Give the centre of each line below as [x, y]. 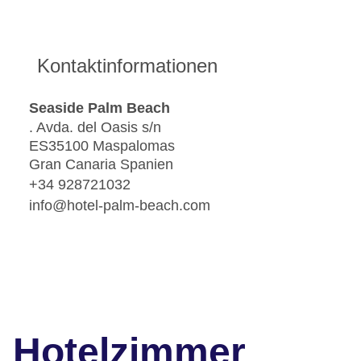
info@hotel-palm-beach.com [120, 205]
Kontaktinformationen [127, 66]
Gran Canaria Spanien [101, 165]
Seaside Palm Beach [100, 108]
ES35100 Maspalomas [102, 146]
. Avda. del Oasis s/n [95, 128]
